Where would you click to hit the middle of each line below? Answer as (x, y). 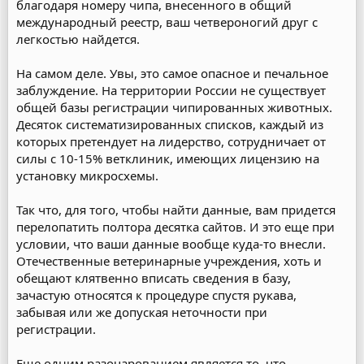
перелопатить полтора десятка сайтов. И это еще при (175, 227)
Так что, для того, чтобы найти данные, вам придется (176, 210)
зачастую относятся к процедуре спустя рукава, (156, 295)
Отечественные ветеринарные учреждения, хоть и (169, 261)
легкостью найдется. (78, 39)
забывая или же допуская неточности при (142, 312)
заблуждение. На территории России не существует (171, 90)
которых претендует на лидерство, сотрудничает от (171, 141)
